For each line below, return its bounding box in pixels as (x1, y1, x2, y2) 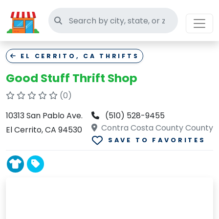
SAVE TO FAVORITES (108, 136, 206, 145)
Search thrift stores (61, 14, 137, 26)
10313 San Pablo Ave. (6, 110, 83, 121)
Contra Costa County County (99, 122, 213, 133)
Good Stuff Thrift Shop (6, 70, 137, 86)
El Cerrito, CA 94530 (6, 124, 82, 135)
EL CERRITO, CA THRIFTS (17, 52, 139, 60)
